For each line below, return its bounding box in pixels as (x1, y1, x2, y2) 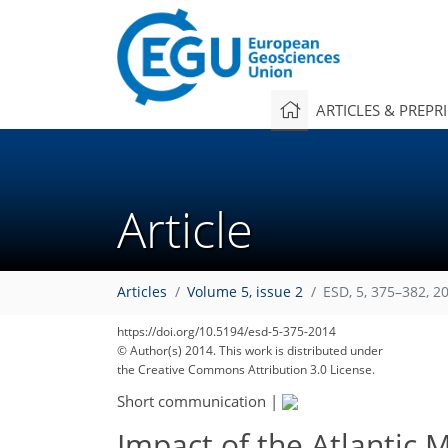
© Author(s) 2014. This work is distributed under (117, 342, 383, 359)
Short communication (117, 390, 266, 411)
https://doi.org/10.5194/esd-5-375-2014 (117, 323, 336, 340)
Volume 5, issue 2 (187, 283, 303, 302)
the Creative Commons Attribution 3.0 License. (117, 361, 375, 378)
